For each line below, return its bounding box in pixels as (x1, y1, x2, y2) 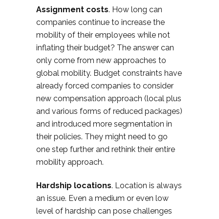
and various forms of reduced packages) (36, 107, 182, 116)
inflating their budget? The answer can (36, 43, 174, 52)
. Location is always (111, 181, 182, 190)
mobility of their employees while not (36, 30, 170, 40)
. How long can (109, 5, 162, 14)
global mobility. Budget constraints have (36, 68, 182, 78)
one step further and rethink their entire (36, 145, 175, 154)
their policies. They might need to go (36, 132, 168, 141)
